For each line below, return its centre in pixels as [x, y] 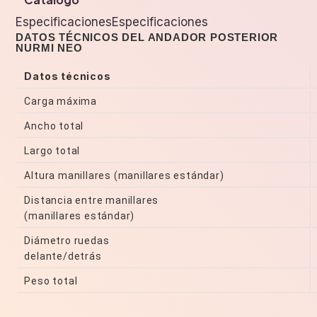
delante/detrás [63, 257]
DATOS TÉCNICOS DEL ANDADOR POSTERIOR [147, 38]
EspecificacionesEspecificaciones [112, 22]
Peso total [51, 281]
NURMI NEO [49, 48]
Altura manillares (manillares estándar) [124, 176]
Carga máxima [60, 102]
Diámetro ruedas [67, 241]
